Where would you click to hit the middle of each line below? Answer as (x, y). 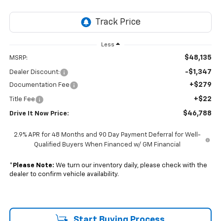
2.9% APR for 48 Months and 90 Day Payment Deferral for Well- (107, 135)
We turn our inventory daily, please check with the (130, 166)
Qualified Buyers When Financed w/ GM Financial (107, 145)
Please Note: (33, 166)
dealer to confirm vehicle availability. (64, 175)
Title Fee (22, 100)
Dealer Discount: (34, 73)
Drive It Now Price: (39, 114)
